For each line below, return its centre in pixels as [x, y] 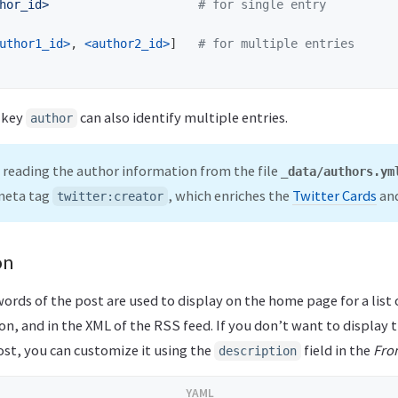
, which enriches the [230, 196]
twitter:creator [110, 197]
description [258, 351]
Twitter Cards [334, 196]
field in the [337, 350]
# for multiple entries [276, 43]
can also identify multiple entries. [183, 118]
